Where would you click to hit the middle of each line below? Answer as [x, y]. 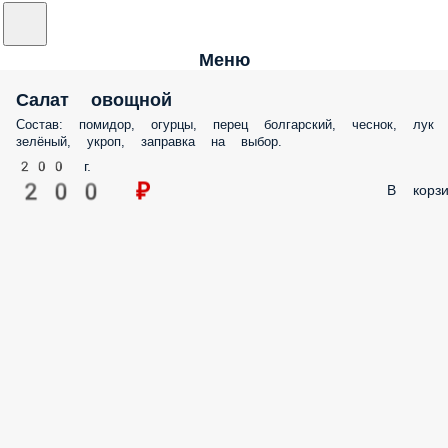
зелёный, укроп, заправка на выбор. [149, 141]
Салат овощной [94, 99]
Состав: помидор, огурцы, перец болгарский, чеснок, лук [225, 124]
